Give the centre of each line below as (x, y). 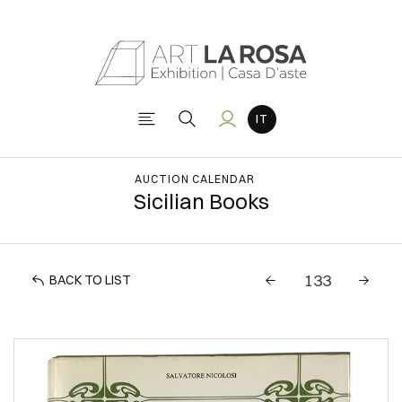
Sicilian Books (201, 201)
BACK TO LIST (90, 280)
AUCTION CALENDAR (194, 179)
